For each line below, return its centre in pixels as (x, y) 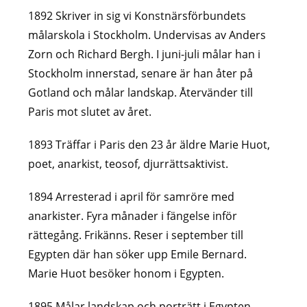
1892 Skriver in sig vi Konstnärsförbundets (137, 15)
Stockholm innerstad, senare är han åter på (141, 73)
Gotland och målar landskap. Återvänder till (141, 92)
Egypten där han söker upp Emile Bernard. (138, 254)
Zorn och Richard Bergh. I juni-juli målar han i (145, 54)
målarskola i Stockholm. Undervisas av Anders (147, 35)
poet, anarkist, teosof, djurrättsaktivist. (128, 163)
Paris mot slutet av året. (90, 111)
